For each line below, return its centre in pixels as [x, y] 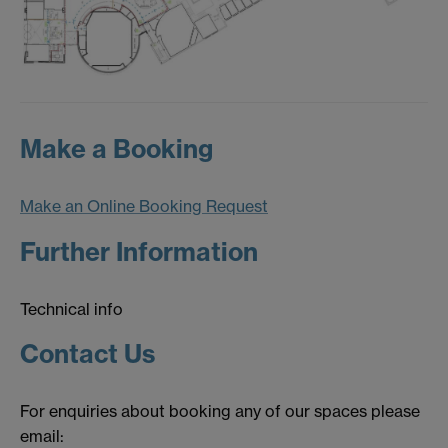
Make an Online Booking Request [144, 205]
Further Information [139, 251]
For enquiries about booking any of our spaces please [220, 411]
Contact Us [87, 354]
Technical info [71, 308]
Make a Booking [116, 148]
